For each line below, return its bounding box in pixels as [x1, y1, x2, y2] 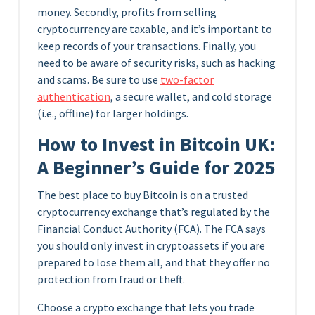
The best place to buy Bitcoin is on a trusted [37, 188, 248, 202]
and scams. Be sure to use [37, 72, 160, 86]
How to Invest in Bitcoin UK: [37, 132, 276, 157]
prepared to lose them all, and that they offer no [37, 255, 270, 269]
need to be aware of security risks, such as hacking [37, 56, 276, 70]
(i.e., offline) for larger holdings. [37, 106, 188, 120]
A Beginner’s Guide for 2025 [37, 155, 276, 180]
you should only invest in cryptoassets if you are [37, 238, 265, 252]
